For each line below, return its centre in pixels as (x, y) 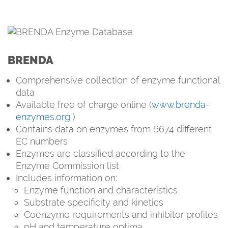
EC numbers (42, 141)
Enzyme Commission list (67, 165)
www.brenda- (181, 104)
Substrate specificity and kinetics (94, 202)
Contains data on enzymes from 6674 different (114, 129)
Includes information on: (66, 178)
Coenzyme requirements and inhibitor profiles (121, 214)
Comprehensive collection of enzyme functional (118, 80)
